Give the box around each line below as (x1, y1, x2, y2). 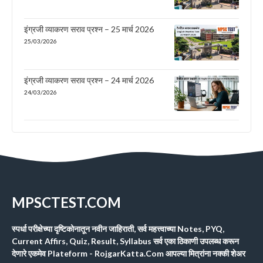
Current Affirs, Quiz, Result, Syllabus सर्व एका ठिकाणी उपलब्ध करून (12, 236, 239, 247)
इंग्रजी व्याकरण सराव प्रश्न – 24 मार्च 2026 (24, 75, 154, 86)
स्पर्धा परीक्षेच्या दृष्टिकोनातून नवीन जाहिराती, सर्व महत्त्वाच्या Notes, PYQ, (12, 224, 224, 234)
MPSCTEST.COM (12, 194, 121, 211)
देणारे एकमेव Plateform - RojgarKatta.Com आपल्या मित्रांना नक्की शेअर (12, 248, 245, 259)
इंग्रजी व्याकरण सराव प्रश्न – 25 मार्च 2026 (24, 23, 154, 34)
